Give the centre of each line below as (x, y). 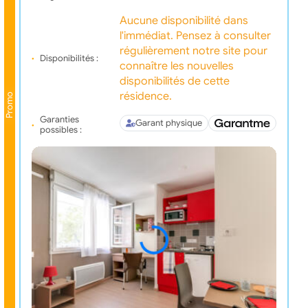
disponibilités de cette (174, 81)
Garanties (59, 120)
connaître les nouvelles (176, 66)
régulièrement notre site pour (193, 51)
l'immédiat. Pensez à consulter (195, 36)
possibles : (60, 130)
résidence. (145, 97)
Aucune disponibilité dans (184, 21)
